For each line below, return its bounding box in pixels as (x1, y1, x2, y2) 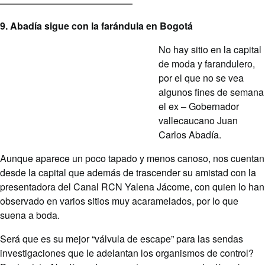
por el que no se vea (159, 71, 244, 85)
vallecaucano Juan (159, 114, 238, 128)
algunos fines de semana (159, 85, 264, 99)
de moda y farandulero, (159, 57, 255, 71)
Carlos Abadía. (159, 128, 221, 142)
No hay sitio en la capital (159, 43, 261, 57)
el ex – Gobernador (159, 99, 239, 114)
